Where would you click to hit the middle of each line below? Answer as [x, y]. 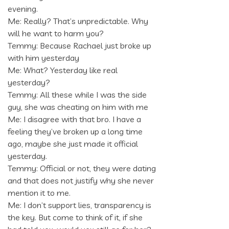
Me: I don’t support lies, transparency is [79, 205]
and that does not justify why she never [81, 181]
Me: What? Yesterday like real [63, 70]
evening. [23, 9]
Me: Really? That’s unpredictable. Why [78, 21]
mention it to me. [39, 193]
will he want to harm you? [56, 33]
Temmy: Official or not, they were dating [82, 168]
